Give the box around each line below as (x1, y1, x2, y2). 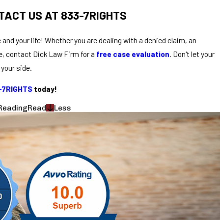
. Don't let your (169, 49, 215, 58)
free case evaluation (96, 49, 169, 58)
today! (34, 84, 57, 94)
